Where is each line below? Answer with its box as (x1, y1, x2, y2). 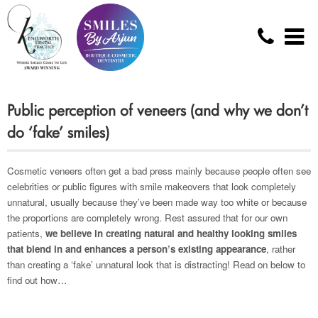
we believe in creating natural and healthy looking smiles (45, 226, 297, 240)
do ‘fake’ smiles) (7, 122, 109, 142)
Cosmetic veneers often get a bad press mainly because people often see (7, 164, 311, 177)
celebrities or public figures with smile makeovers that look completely (7, 180, 296, 193)
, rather (266, 242, 295, 256)
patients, (7, 226, 45, 240)
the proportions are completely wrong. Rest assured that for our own (7, 211, 287, 224)
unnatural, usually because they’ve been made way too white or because (7, 195, 307, 209)
